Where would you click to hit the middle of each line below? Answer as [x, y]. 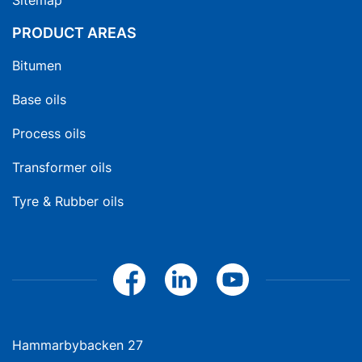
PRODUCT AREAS [74, 33]
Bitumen [37, 65]
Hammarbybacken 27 [78, 345]
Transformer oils [62, 167]
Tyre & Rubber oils [68, 201]
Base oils [39, 99]
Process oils [49, 133]
